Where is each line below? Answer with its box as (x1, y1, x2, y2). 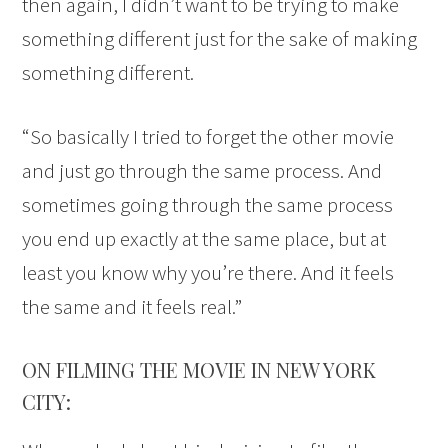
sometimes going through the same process (22, 190, 394, 218)
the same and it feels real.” (22, 292, 243, 320)
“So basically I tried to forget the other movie (22, 122, 395, 150)
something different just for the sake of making (22, 24, 418, 52)
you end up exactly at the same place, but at (22, 224, 387, 252)
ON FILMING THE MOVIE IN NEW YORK (22, 355, 377, 383)
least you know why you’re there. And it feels (22, 258, 395, 286)
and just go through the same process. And (22, 156, 383, 184)
